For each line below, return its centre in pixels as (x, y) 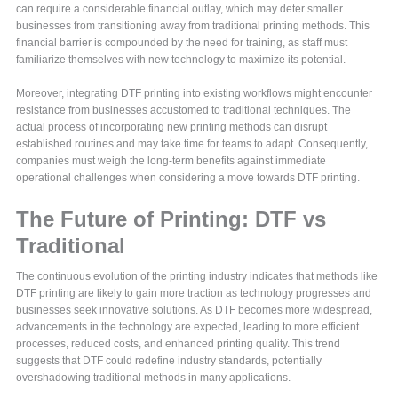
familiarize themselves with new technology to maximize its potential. (181, 60)
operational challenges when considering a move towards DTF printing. (188, 178)
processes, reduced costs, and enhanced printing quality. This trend (179, 344)
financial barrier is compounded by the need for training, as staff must (182, 43)
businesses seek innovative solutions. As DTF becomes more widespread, (195, 310)
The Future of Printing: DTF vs (171, 219)
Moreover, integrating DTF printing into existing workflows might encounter (195, 94)
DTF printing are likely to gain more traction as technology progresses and (194, 294)
